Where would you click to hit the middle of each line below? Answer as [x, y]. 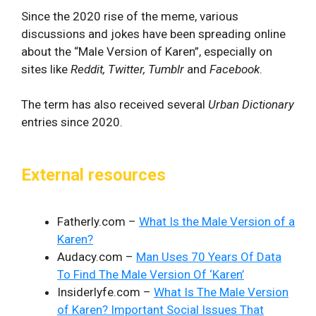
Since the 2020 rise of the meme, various [130, 16]
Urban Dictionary [251, 104]
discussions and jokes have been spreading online [153, 34]
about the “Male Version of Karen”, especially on [147, 51]
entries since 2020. [72, 122]
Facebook [235, 69]
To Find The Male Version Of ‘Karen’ [151, 274]
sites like [46, 69]
